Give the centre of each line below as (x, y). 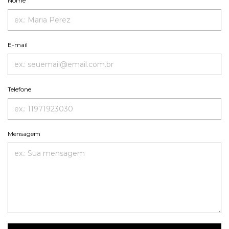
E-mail (18, 44)
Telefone (19, 89)
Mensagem (24, 133)
